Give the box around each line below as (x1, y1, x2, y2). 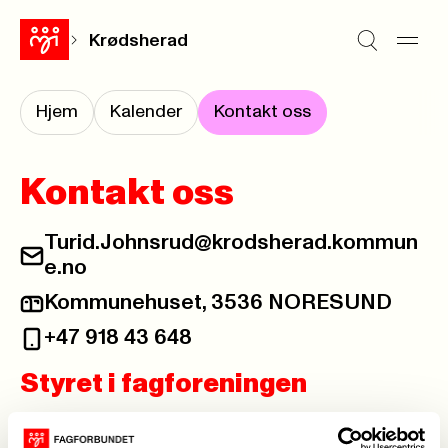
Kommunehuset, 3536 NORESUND (44, 292, 392, 314)
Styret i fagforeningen (20, 371, 307, 397)
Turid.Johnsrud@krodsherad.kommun (44, 232, 418, 254)
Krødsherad (89, 31, 188, 50)
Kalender (110, 103, 182, 121)
